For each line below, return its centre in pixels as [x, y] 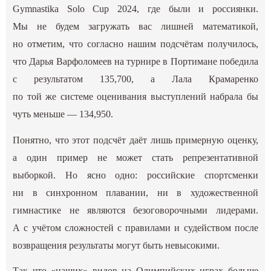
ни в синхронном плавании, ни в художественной [135, 192]
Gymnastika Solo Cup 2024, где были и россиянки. [135, 9]
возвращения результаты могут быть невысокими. [116, 245]
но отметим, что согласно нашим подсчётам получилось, [135, 44]
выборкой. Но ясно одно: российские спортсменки [135, 175]
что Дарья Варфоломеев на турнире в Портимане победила [135, 62]
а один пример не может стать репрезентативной [135, 157]
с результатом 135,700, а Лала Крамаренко [135, 79]
